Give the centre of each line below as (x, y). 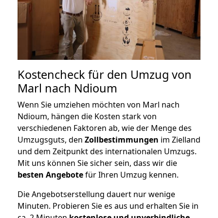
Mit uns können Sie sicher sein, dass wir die (97, 163)
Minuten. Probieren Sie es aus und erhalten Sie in (108, 206)
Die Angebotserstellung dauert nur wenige (96, 194)
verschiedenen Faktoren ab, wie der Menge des (105, 128)
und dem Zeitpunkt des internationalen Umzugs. (107, 152)
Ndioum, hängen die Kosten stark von (87, 117)
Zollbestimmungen (122, 140)
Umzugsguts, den (51, 140)
